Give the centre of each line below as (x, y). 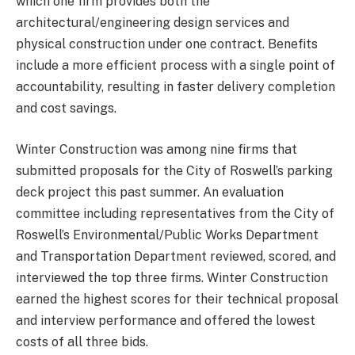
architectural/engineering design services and (153, 23)
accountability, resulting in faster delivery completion (176, 87)
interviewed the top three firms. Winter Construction (172, 277)
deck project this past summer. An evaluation (150, 192)
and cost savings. (66, 109)
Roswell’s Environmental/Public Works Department (167, 235)
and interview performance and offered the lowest (166, 320)
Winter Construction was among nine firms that (157, 149)
